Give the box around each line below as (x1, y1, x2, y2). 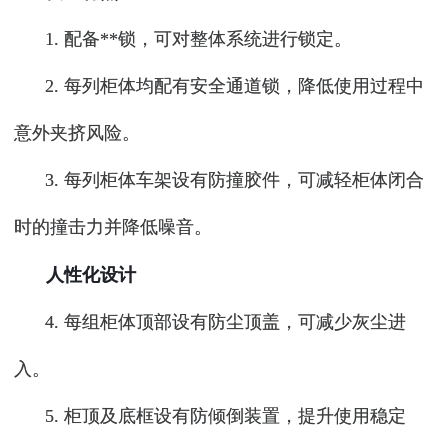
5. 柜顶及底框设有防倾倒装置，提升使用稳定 (45, 405, 407, 426)
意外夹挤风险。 (14, 122, 140, 143)
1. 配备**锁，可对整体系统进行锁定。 (45, 28, 353, 49)
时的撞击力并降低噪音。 (14, 216, 212, 237)
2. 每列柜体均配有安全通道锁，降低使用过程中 (45, 75, 425, 96)
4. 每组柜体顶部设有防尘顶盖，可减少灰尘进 (45, 311, 407, 332)
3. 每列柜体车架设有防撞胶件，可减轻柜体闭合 (45, 169, 425, 190)
